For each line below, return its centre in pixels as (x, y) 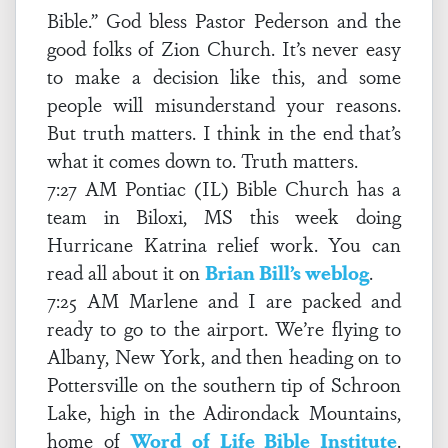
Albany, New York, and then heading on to (224, 356)
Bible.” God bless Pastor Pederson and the (224, 20)
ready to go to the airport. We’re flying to (224, 328)
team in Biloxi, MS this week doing (224, 216)
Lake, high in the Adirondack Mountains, (224, 412)
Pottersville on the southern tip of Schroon (224, 384)
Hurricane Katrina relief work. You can (224, 244)
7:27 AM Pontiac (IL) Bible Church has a (224, 188)
